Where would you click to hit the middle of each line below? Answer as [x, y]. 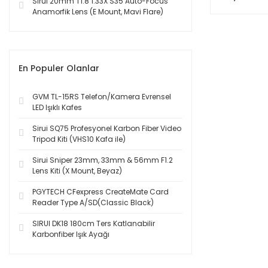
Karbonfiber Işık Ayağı [71, 234]
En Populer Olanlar [59, 68]
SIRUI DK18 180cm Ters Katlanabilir [94, 223]
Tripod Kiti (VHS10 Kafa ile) [79, 139]
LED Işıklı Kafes [57, 107]
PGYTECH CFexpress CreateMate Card [100, 192]
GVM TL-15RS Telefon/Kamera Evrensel [102, 97]
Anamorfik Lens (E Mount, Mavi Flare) [98, 12]
